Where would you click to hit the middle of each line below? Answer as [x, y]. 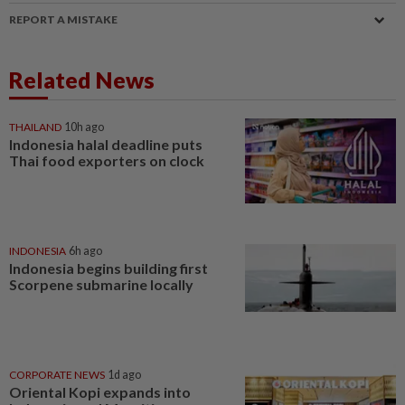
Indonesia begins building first [108, 268]
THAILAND [35, 127]
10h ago [84, 127]
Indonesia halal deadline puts [106, 145]
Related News [82, 80]
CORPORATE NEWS [57, 374]
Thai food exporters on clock [107, 161]
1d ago [124, 374]
